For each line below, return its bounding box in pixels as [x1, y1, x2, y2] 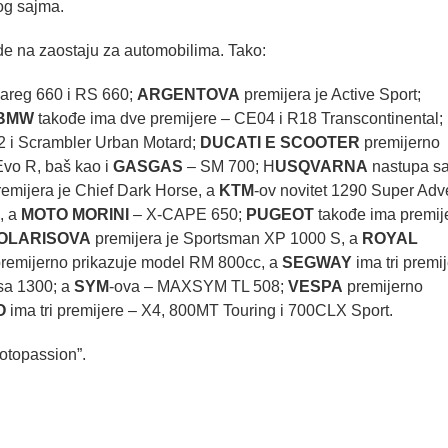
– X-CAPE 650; [129, 206, 246, 224]
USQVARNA [275, 158, 368, 176]
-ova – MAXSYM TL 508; [109, 278, 288, 296]
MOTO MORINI [21, 206, 129, 224]
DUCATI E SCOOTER [200, 134, 360, 152]
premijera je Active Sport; [240, 86, 421, 104]
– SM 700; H [183, 158, 275, 176]
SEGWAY [282, 254, 352, 272]
